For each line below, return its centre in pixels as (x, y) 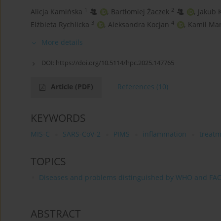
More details (62, 42)
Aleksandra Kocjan (139, 25)
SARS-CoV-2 (82, 134)
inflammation (165, 134)
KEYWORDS (58, 118)
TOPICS (48, 162)
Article (63, 87)
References (136, 87)
